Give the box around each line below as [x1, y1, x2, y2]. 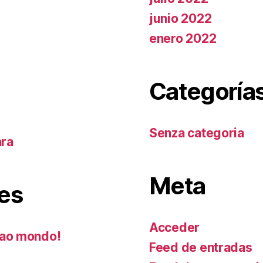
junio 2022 [149, 11, 212, 26]
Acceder [149, 220, 200, 235]
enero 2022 [149, 31, 217, 46]
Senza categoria [149, 126, 244, 140]
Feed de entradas [149, 240, 252, 255]
